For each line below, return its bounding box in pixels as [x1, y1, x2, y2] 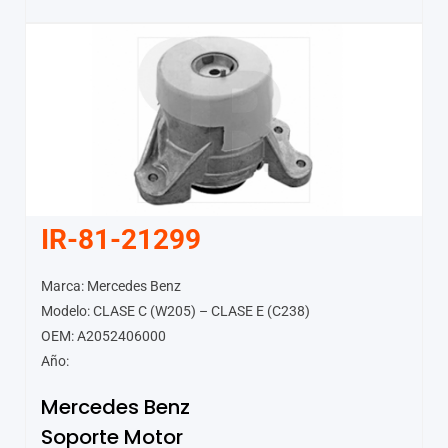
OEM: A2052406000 [41, 327, 166, 344]
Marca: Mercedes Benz [41, 277, 181, 294]
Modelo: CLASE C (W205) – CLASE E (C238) [41, 302, 310, 319]
